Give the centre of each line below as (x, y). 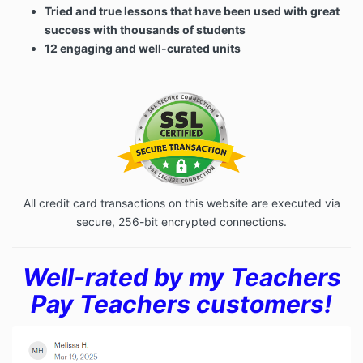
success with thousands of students (145, 30)
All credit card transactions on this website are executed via (181, 203)
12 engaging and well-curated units (143, 49)
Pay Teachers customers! (181, 304)
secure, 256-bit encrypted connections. (181, 222)
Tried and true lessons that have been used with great (192, 11)
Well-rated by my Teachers (181, 278)
